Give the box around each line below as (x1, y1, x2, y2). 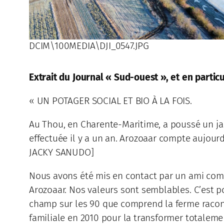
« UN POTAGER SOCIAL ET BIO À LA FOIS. (29, 94, 192, 106)
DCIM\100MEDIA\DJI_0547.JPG (29, 40, 149, 52)
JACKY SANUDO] (29, 146, 94, 158)
